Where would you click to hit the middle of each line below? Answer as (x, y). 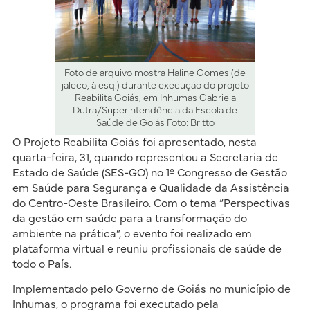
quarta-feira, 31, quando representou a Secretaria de (145, 157)
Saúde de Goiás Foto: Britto (155, 123)
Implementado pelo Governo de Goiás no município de (151, 290)
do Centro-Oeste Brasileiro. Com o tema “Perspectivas (151, 203)
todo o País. (42, 264)
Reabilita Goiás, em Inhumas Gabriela (155, 98)
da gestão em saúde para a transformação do (129, 218)
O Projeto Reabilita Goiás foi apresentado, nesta (134, 142)
